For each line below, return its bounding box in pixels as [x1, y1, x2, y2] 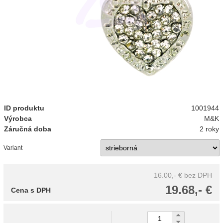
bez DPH [184, 171, 212, 179]
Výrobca [4, 114, 32, 122]
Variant [3, 144, 22, 151]
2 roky [200, 125, 220, 133]
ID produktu [4, 104, 44, 112]
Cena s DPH [11, 186, 51, 194]
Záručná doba [4, 125, 51, 133]
